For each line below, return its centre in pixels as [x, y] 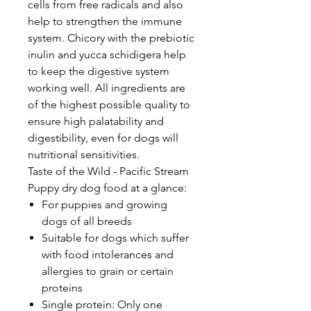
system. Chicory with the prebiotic [111, 37]
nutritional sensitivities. [84, 154]
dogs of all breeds [87, 221]
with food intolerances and [108, 254]
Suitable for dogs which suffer [115, 237]
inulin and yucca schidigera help [107, 54]
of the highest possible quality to [109, 104]
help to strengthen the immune [105, 21]
